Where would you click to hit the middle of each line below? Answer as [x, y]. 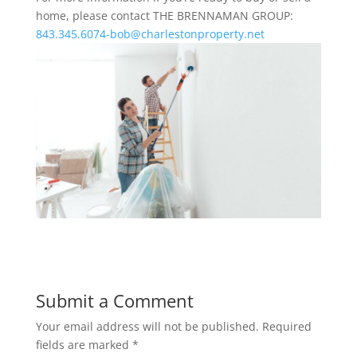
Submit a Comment [114, 301]
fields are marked [84, 345]
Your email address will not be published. [147, 327]
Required [286, 327]
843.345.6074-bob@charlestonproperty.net [150, 34]
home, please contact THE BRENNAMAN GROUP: [164, 16]
